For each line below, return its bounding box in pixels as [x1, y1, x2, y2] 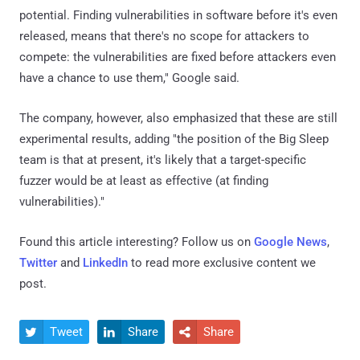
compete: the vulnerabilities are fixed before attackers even [19, 49, 336, 64]
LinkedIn [83, 255, 128, 270]
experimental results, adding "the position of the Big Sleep [19, 131, 329, 146]
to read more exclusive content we [128, 255, 316, 270]
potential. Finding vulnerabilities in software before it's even [19, 7, 337, 22]
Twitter [19, 255, 57, 270]
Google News [254, 234, 327, 249]
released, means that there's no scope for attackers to [19, 28, 309, 43]
